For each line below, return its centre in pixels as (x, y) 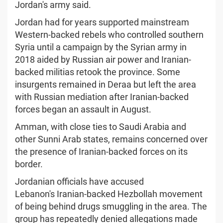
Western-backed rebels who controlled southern (109, 34)
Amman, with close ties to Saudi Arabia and (101, 126)
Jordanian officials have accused (79, 181)
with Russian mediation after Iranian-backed (102, 97)
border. (29, 164)
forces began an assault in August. (83, 109)
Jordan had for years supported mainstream (102, 22)
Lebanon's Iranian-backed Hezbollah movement (109, 194)
